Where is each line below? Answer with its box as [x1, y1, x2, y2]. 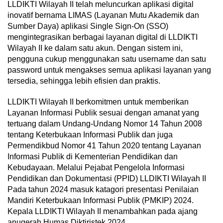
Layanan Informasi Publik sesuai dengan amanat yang [7, 108, 199, 117]
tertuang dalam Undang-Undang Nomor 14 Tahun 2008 [7, 119, 202, 128]
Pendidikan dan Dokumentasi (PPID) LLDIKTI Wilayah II [7, 174, 206, 183]
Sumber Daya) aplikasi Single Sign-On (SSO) [7, 21, 168, 30]
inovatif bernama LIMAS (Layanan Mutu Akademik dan [7, 10, 199, 19]
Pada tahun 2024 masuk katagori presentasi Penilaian [7, 185, 199, 194]
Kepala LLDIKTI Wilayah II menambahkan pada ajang [7, 207, 198, 216]
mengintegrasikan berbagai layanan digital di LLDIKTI [7, 32, 198, 41]
